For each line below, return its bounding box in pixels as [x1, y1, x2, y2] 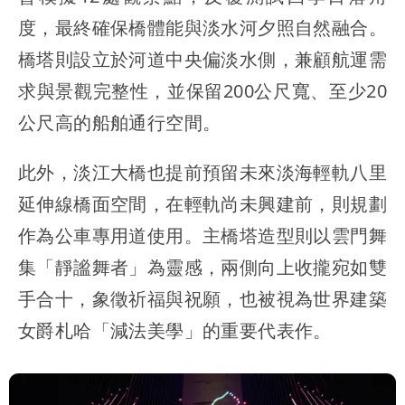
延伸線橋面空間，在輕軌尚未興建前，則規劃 [18, 191, 387, 216]
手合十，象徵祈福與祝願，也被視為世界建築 [18, 286, 387, 311]
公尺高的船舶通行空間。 [18, 109, 221, 135]
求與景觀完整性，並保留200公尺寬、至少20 [18, 78, 387, 103]
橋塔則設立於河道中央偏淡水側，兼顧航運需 [18, 46, 387, 71]
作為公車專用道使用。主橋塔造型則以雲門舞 [18, 222, 387, 248]
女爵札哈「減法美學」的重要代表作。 [18, 317, 332, 343]
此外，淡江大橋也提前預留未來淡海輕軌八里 [18, 159, 387, 184]
